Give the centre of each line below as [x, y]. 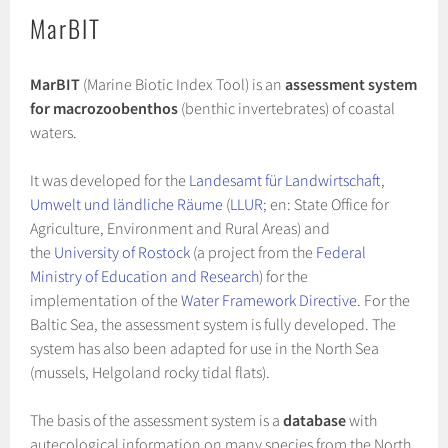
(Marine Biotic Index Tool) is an [183, 84]
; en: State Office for [326, 204]
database [315, 420]
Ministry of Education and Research [145, 276]
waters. [54, 132]
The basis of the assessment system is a [157, 420]
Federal [341, 252]
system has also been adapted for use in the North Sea [205, 348]
